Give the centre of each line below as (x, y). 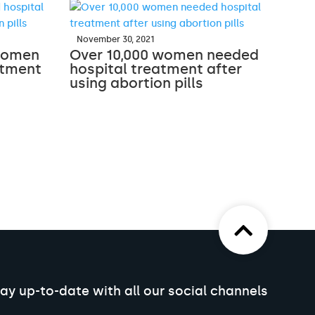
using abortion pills (137, 83)
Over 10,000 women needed (165, 54)
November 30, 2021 (116, 39)
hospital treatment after (156, 69)
